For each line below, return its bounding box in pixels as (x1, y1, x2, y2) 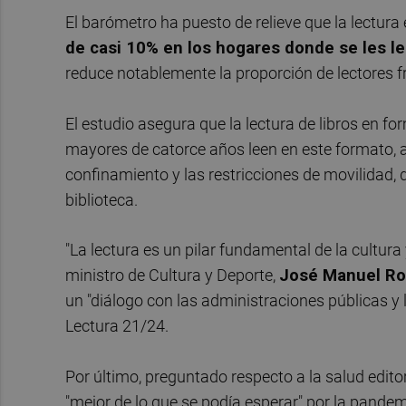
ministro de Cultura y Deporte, (65, 266, 279, 285)
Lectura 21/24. (65, 316, 169, 336)
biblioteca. (65, 189, 138, 209)
